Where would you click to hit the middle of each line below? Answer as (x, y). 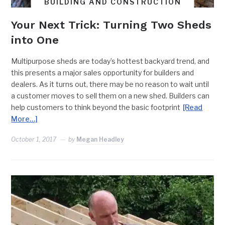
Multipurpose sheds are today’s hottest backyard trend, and (110, 61)
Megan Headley (100, 139)
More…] (25, 119)
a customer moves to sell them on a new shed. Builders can (110, 95)
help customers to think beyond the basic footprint (96, 107)
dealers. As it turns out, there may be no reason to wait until (110, 84)
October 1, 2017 (34, 139)
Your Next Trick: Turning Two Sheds (111, 25)
